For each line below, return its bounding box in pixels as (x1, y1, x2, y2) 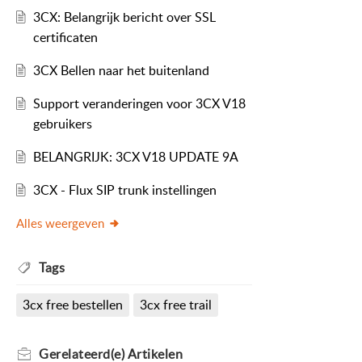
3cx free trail (139, 296, 212, 314)
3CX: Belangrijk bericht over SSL (32, 8, 216, 27)
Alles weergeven (16, 215, 104, 232)
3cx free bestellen (23, 296, 123, 314)
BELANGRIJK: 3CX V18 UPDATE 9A (32, 148, 238, 166)
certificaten (32, 28, 98, 47)
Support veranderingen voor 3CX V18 (32, 95, 246, 113)
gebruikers (32, 115, 92, 133)
